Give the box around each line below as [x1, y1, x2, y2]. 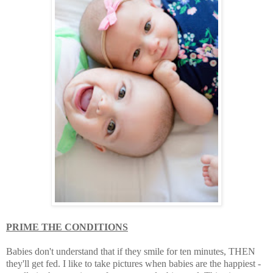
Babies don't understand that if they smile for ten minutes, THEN [6, 246, 255, 257]
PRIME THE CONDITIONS [6, 221, 128, 232]
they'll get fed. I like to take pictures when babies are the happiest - [6, 258, 261, 269]
